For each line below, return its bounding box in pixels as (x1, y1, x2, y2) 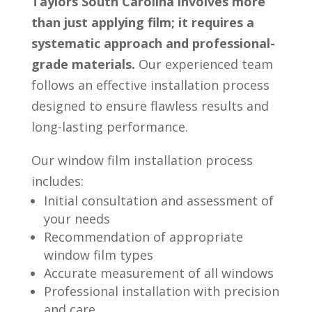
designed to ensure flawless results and (31, 97, 269, 114)
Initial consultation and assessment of (43, 192, 274, 209)
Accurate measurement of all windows (43, 264, 274, 281)
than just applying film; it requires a (31, 13, 254, 31)
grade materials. (31, 55, 135, 72)
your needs (43, 210, 110, 227)
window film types (43, 246, 153, 263)
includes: (31, 172, 84, 189)
